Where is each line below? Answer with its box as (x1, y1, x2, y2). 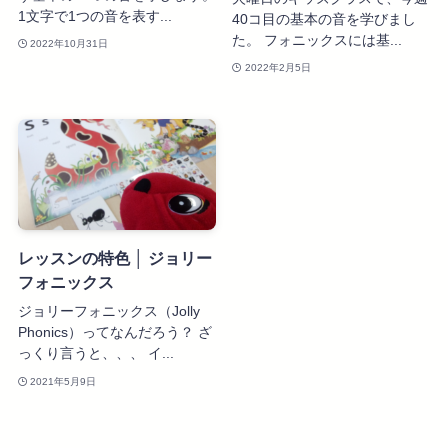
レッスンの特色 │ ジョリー (17, 249, 212, 268)
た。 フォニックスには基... (232, 31, 403, 48)
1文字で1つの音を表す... (17, 7, 172, 24)
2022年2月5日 (244, 62, 311, 74)
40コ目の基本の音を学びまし (232, 10, 417, 27)
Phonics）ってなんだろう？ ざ (17, 324, 212, 341)
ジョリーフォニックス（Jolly (17, 303, 200, 320)
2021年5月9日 (30, 375, 97, 387)
